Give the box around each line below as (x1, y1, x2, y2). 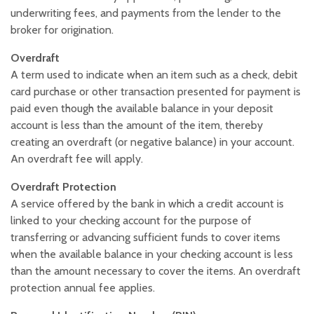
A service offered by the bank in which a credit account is (11, 197, 284, 211)
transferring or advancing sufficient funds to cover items (11, 231, 280, 245)
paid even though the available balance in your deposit (11, 102, 273, 116)
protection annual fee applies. (11, 281, 155, 295)
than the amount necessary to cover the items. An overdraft (11, 264, 301, 278)
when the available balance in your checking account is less (11, 247, 293, 261)
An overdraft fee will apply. (11, 152, 143, 166)
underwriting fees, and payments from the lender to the (11, 6, 281, 20)
